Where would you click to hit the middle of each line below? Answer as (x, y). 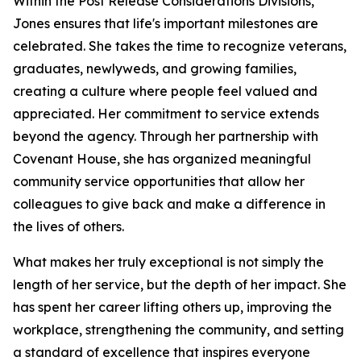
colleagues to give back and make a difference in (169, 204)
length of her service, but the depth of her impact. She (180, 284)
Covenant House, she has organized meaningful (162, 159)
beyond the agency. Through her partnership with (166, 136)
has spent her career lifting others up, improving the (172, 307)
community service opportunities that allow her (159, 181)
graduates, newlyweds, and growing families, (155, 68)
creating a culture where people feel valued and (165, 91)
